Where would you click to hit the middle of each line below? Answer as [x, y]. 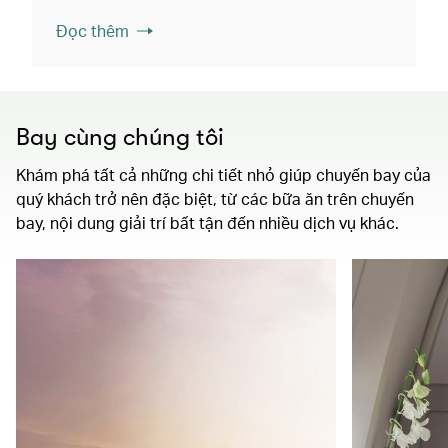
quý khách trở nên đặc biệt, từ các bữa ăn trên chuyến [215, 198]
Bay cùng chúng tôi [120, 136]
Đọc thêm [92, 30]
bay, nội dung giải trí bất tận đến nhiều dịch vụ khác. [207, 222]
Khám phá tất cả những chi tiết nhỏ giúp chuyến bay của [223, 174]
